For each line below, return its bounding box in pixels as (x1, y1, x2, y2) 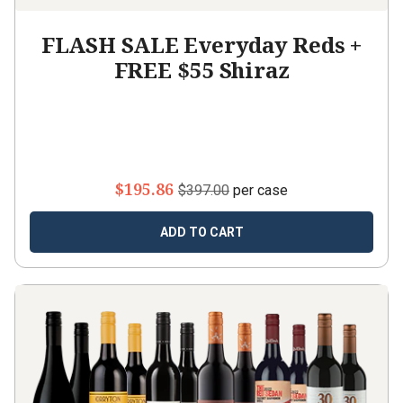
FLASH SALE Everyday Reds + (40, 30, 363, 59)
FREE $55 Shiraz (113, 55, 290, 85)
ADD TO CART (159, 225, 244, 239)
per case (229, 182, 288, 199)
